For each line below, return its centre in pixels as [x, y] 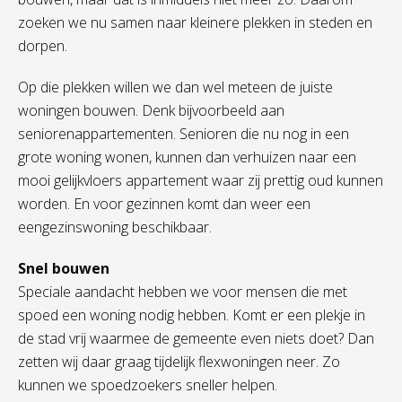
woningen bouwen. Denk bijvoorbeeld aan [151, 110]
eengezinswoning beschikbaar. [115, 227]
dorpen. [43, 46]
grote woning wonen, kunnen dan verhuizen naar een [187, 157]
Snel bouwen [64, 268]
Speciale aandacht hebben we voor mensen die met [183, 292]
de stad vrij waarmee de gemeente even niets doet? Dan [196, 338]
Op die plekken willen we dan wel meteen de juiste [175, 87]
